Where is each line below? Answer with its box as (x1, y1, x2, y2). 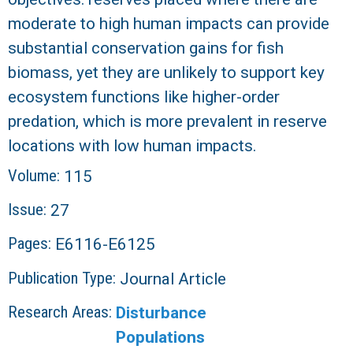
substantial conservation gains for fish (8, 38, 284, 58)
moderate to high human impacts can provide (8, 13, 329, 33)
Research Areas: (8, 303, 116, 322)
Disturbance (116, 303, 206, 323)
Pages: (8, 234, 55, 254)
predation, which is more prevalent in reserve (8, 111, 327, 131)
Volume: (8, 165, 64, 185)
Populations (116, 328, 205, 347)
